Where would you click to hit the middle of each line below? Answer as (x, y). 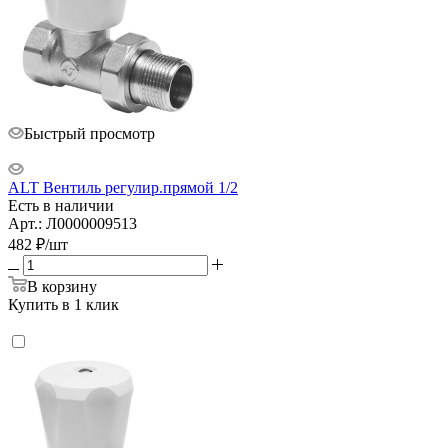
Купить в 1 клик (63, 304)
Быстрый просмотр (89, 133)
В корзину (62, 286)
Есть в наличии (61, 205)
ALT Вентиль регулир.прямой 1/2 (123, 187)
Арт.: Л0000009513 (72, 223)
